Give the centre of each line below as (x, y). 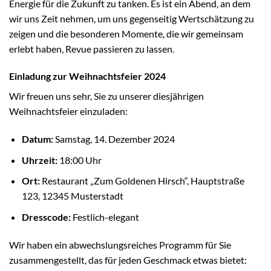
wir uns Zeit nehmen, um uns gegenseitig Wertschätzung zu (132, 18)
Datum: (37, 139)
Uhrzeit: (39, 160)
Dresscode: (46, 217)
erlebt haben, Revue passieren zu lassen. (92, 48)
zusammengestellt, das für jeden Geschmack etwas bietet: (128, 260)
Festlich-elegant (105, 217)
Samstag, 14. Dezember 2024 (114, 139)
